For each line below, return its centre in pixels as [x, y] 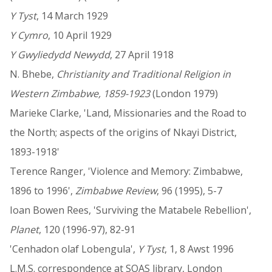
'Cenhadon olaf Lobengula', [74, 249]
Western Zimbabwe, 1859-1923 [80, 94]
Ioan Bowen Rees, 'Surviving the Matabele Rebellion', [131, 210]
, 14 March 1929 [72, 16]
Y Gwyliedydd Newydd [60, 55]
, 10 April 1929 [80, 36]
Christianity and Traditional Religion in [144, 74]
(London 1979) [184, 94]
